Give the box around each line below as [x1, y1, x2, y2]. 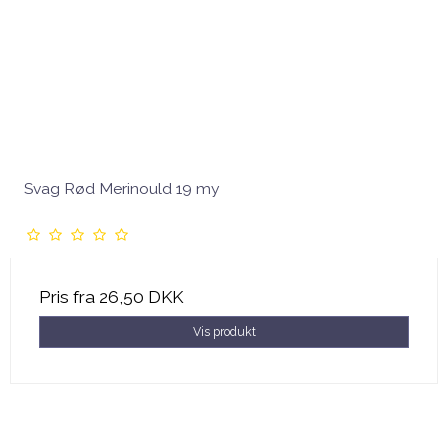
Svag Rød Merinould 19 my [24, 178, 220, 198]
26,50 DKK [99, 286, 183, 307]
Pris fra [39, 286, 99, 307]
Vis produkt [192, 323, 256, 339]
